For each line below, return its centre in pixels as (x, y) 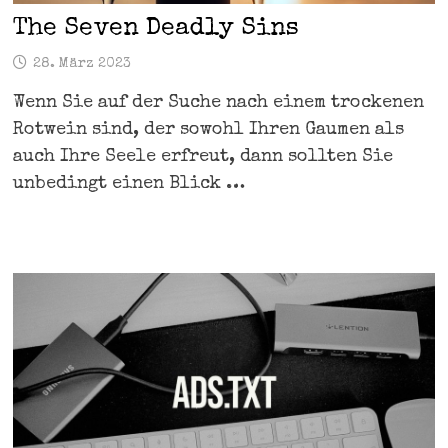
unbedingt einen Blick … (128, 183)
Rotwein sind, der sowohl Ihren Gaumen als (208, 129)
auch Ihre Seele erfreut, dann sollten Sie (202, 156)
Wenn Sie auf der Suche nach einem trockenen (218, 102)
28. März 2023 (81, 63)
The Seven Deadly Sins (155, 28)
